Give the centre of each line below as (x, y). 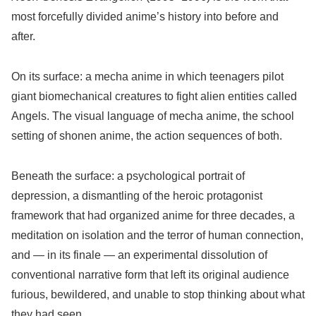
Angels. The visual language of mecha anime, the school (153, 116)
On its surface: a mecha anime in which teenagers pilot (147, 76)
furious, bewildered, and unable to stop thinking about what (158, 294)
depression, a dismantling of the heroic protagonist (137, 195)
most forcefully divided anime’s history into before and (145, 17)
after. (23, 37)
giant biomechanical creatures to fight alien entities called (154, 96)
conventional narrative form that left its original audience (150, 274)
